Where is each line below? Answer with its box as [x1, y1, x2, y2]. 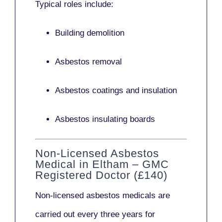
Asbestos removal [55, 57, 122, 67]
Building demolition [55, 28, 124, 38]
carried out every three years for [35, 209, 155, 219]
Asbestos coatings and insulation [55, 86, 177, 96]
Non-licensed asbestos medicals [35, 190, 156, 200]
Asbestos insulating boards [55, 114, 155, 124]
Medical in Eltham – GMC [35, 158, 169, 170]
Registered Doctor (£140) [35, 168, 167, 181]
